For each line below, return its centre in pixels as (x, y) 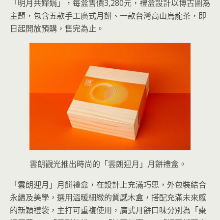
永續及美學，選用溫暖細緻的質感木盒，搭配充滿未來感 (108, 197)
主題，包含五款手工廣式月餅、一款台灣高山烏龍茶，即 (108, 16)
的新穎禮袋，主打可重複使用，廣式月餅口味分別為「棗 (108, 210)
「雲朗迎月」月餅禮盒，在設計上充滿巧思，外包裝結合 (108, 184)
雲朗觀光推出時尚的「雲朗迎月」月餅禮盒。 (108, 164)
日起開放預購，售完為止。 (57, 28)
